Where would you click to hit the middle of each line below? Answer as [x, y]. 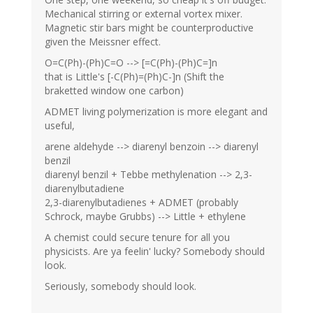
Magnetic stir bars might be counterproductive [149, 28]
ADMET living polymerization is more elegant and [156, 112]
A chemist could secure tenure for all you [137, 238]
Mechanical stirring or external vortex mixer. [144, 14]
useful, [60, 126]
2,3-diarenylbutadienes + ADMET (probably [141, 203]
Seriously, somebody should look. [121, 286]
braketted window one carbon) [114, 91]
